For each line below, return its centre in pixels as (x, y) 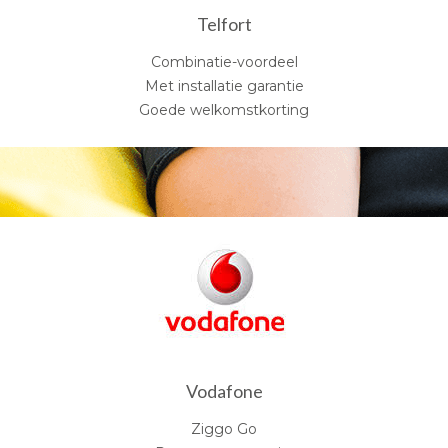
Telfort (224, 23)
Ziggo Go (224, 428)
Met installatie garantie (224, 85)
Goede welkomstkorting (224, 109)
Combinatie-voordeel (224, 61)
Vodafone (224, 390)
